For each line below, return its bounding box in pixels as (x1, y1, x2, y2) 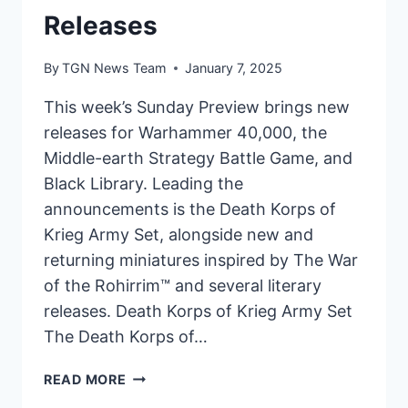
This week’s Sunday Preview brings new (44, 97, 350, 117)
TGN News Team (62, 60, 168, 76)
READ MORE (44, 372, 127, 388)
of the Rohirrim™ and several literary (44, 276, 321, 296)
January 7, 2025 (185, 60, 283, 76)
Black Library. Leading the (44, 174, 243, 194)
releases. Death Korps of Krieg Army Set (44, 301, 352, 321)
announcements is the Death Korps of (44, 199, 336, 219)
